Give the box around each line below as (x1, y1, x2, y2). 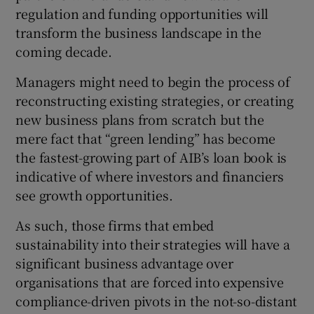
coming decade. (15, 42, 112, 61)
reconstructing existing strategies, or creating (15, 91, 294, 110)
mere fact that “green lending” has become (15, 129, 276, 148)
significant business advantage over (15, 254, 233, 273)
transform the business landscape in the (15, 23, 261, 42)
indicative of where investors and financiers (15, 167, 284, 186)
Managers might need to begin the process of (15, 72, 290, 91)
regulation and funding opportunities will (15, 4, 269, 23)
